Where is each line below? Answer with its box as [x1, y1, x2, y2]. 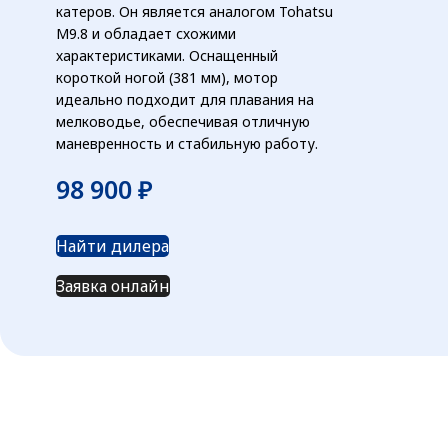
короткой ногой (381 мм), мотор [56, 67, 278, 87]
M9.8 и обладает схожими [56, 23, 236, 43]
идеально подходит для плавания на [56, 89, 314, 109]
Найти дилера [56, 234, 169, 257]
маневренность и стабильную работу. [56, 133, 318, 153]
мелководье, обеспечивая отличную [56, 111, 310, 131]
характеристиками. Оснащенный [56, 45, 278, 65]
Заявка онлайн [56, 274, 170, 297]
